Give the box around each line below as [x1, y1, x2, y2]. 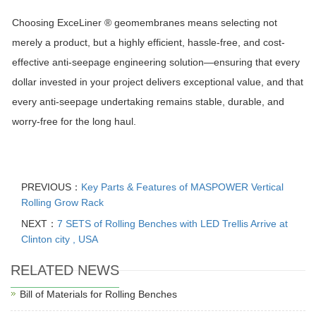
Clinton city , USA [21, 233, 98, 245]
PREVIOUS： [21, 181, 81, 193]
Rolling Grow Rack [21, 197, 104, 209]
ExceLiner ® [57, 17, 111, 29]
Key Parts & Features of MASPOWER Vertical [81, 181, 284, 193]
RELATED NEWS [11, 262, 119, 279]
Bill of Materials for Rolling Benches [20, 288, 177, 300]
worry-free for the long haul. [12, 116, 136, 128]
